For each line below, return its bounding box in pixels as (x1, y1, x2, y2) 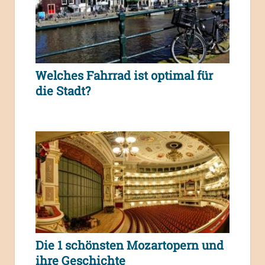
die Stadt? (35, 82, 91, 98)
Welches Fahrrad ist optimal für (35, 67, 213, 83)
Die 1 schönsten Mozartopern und (35, 237, 224, 253)
